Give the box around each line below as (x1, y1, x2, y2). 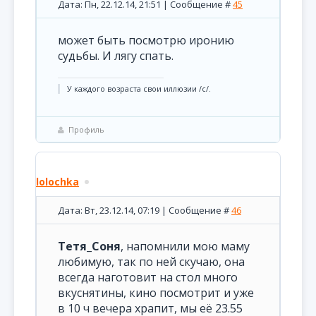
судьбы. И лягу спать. (58, 48, 174, 63)
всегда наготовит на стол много (58, 269, 238, 285)
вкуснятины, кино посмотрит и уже (58, 285, 254, 300)
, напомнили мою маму (121, 238, 250, 254)
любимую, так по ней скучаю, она (58, 254, 245, 269)
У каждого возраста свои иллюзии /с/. (67, 84, 211, 94)
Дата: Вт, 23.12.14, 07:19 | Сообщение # (58, 204, 231, 217)
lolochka (36, 175, 79, 188)
